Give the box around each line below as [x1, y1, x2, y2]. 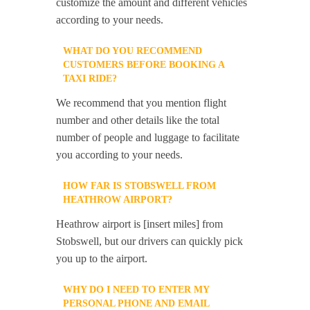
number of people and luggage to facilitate [56, 131, 240, 144]
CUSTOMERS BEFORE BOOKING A [63, 60, 225, 71]
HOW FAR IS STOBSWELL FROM [63, 181, 217, 192]
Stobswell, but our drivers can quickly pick [56, 235, 244, 248]
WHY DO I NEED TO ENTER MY [63, 284, 210, 295]
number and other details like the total [56, 114, 220, 127]
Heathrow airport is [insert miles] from [56, 218, 224, 230]
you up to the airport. [56, 253, 148, 265]
